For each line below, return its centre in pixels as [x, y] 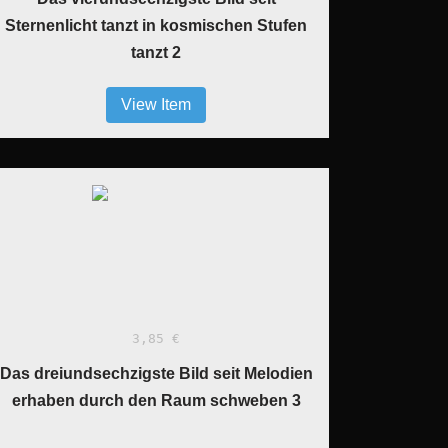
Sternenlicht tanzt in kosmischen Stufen [156, 25]
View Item [156, 104]
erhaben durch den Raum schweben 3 [156, 400]
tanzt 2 [156, 52]
